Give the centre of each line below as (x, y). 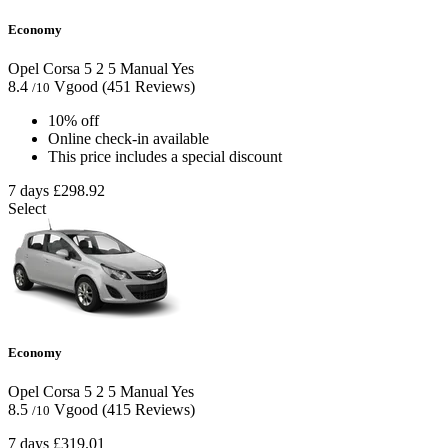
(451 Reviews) (148, 86)
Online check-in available (128, 138)
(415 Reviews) (148, 410)
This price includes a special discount (165, 156)
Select (27, 208)
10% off (73, 120)
